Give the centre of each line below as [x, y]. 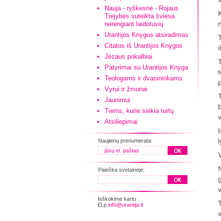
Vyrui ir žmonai [126, 89]
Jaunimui [117, 100]
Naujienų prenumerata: [125, 141]
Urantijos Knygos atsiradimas [147, 35]
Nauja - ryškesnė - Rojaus [142, 8]
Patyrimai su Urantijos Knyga [146, 67]
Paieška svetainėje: [121, 170]
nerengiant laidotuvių [134, 24]
